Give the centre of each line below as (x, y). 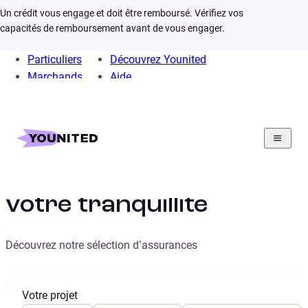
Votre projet (50, 296)
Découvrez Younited (158, 59)
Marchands (55, 77)
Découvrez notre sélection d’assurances (101, 245)
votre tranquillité (107, 206)
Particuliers (55, 59)
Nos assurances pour (133, 178)
